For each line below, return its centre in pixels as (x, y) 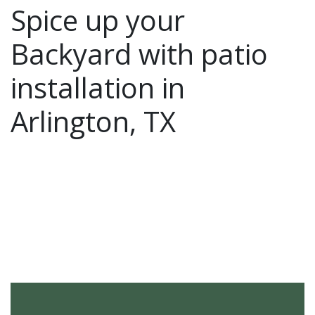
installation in (98, 88)
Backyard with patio (139, 54)
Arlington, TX (93, 121)
